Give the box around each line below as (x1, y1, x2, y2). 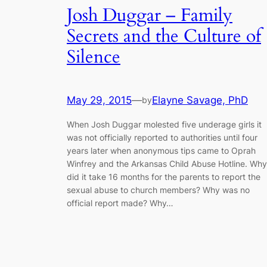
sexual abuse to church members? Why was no (67, 184, 250, 195)
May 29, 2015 (67, 94, 132, 107)
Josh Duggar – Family (67, 3, 232, 27)
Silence (67, 45, 120, 69)
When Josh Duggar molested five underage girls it (67, 119, 262, 129)
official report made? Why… (67, 197, 173, 208)
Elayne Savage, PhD (152, 94, 248, 107)
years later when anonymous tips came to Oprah (67, 145, 256, 156)
